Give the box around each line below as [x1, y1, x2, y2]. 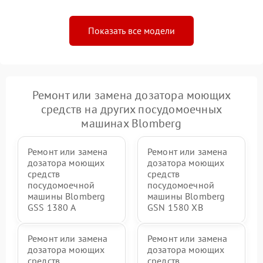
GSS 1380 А [28, 201, 76, 214]
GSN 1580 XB [147, 201, 203, 214]
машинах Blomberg [81, 116, 182, 131]
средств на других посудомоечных [41, 102, 222, 117]
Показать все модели [88, 25, 175, 37]
